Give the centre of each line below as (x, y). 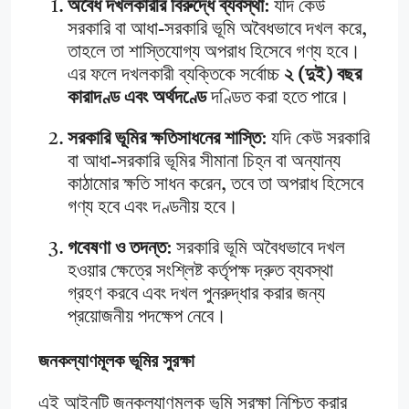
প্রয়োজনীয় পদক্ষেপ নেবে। (147, 317)
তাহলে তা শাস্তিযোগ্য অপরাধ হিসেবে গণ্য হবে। (214, 52)
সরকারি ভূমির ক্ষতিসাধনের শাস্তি (164, 139)
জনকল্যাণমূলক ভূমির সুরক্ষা (116, 360)
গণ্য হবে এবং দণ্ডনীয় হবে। (153, 207)
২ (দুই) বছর (323, 75)
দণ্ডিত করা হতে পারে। (278, 98)
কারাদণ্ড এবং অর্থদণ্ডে (137, 98)
